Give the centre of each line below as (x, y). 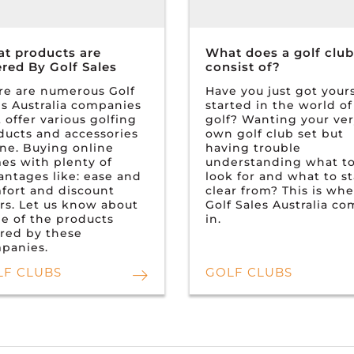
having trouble (253, 147)
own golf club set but (275, 133)
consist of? (243, 66)
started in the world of (279, 105)
